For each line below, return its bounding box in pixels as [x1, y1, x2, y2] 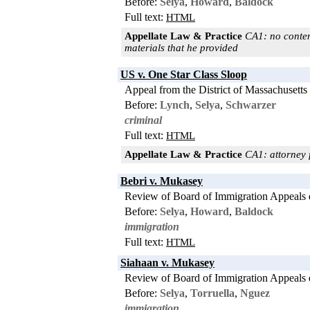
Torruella [190, 286, 235, 299]
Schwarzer [226, 98, 276, 111]
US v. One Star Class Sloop [120, 68, 247, 80]
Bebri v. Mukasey [120, 174, 203, 187]
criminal [125, 113, 162, 126]
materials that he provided [125, 42, 238, 53]
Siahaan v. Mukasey [120, 256, 215, 268]
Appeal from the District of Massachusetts [125, 83, 307, 95]
